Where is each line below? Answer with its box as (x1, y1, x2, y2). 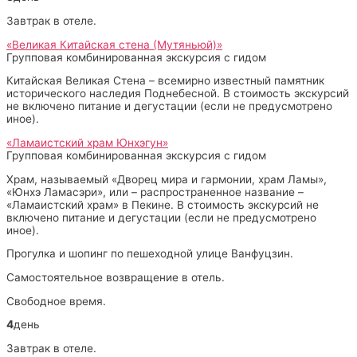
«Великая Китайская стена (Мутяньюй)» (6, 37, 222, 51)
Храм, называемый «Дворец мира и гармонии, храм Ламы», (6, 172, 327, 186)
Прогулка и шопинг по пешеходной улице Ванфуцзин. (6, 247, 293, 261)
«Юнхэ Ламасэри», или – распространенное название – (6, 185, 304, 198)
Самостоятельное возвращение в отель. (6, 270, 225, 284)
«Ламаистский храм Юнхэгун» (6, 135, 168, 149)
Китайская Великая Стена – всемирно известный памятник (6, 74, 324, 88)
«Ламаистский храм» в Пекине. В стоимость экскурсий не (6, 198, 319, 211)
